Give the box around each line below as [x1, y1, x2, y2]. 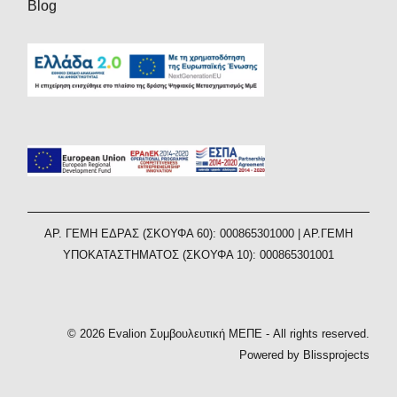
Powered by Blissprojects [238, 347, 370, 362]
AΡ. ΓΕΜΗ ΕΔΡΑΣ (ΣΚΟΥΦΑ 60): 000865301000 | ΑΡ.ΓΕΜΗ [44, 226, 353, 240]
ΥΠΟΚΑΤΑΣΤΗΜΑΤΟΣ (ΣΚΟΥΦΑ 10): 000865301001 [63, 247, 334, 261]
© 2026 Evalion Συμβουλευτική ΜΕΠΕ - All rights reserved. [66, 326, 370, 340]
